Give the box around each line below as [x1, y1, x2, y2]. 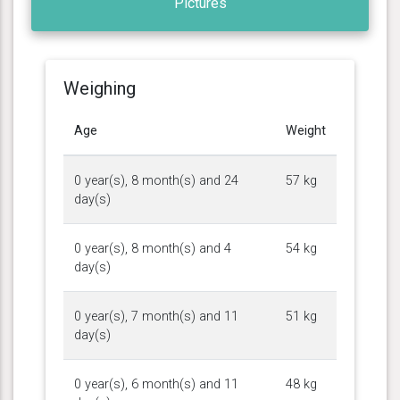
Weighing [63, 77, 136, 99]
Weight [286, 122, 326, 138]
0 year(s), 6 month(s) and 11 [74, 376, 238, 392]
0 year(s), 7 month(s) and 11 [74, 308, 238, 324]
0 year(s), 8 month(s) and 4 [74, 240, 231, 256]
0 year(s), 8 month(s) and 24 [74, 172, 238, 188]
